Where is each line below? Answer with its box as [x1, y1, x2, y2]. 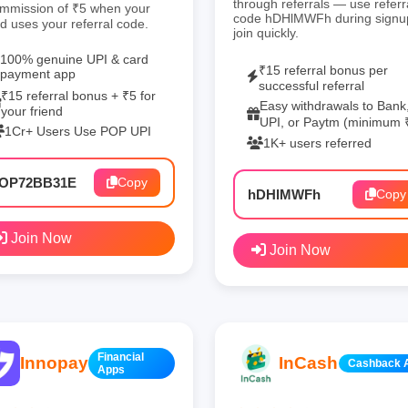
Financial [97, 350, 144, 363]
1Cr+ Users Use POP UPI [5, 123, 151, 138]
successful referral [259, 77, 364, 93]
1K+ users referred [263, 135, 372, 150]
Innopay [20, 352, 88, 372]
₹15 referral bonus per [259, 62, 388, 77]
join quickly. [233, 25, 299, 40]
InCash [279, 352, 338, 372]
